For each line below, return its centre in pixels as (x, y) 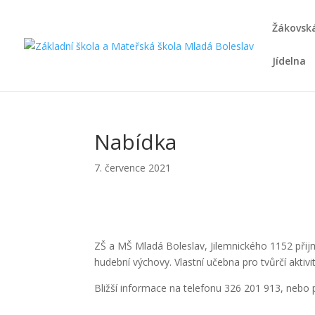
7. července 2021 (133, 168)
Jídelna (289, 61)
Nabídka (136, 142)
